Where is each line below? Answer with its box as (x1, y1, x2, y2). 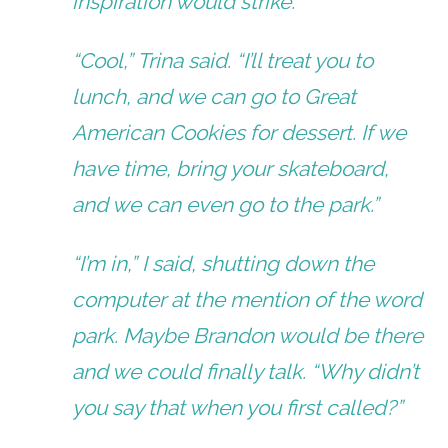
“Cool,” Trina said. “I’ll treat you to (72, 47, 374, 73)
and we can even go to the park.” (72, 191, 380, 217)
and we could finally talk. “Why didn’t (72, 358, 420, 384)
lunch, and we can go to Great (72, 83, 357, 109)
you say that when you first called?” (72, 394, 404, 420)
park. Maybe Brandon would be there (72, 322, 424, 348)
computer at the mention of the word (72, 286, 423, 312)
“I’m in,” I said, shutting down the (72, 250, 375, 276)
